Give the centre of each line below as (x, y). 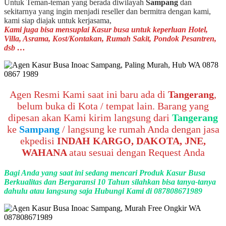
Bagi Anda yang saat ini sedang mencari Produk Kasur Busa (105, 173)
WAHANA (45, 152)
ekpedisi (37, 140)
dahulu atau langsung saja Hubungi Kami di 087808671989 (103, 191)
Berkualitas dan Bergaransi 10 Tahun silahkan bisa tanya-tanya (110, 182)
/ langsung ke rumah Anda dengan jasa (140, 129)
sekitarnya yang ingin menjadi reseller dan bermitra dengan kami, (107, 11)
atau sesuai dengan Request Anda (137, 152)
